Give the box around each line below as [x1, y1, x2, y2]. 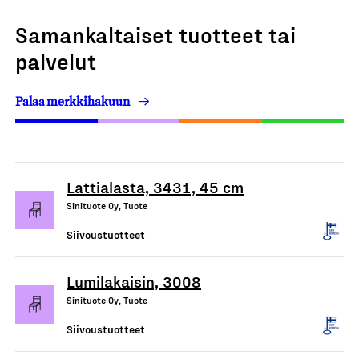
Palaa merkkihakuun [15, 94, 130, 109]
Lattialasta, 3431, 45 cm [67, 177, 244, 196]
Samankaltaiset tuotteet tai [15, 21, 296, 47]
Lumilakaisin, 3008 [67, 272, 201, 291]
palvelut [15, 47, 96, 74]
